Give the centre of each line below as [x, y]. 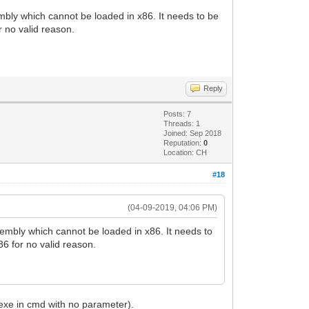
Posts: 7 [178, 113]
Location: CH [186, 152]
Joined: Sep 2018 [193, 133]
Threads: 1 [182, 123]
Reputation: [184, 142]
